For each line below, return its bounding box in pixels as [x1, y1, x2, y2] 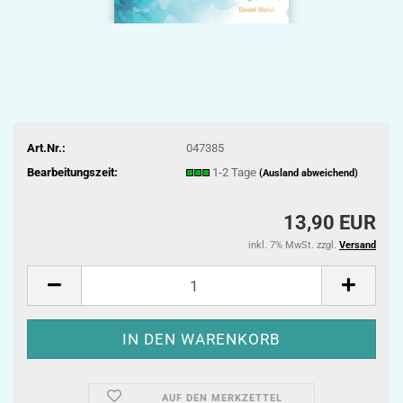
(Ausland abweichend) [258, 166, 358, 179]
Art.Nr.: [27, 140, 66, 155]
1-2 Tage [211, 165, 259, 179]
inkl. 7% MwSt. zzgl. [248, 239, 339, 251]
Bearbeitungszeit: [27, 165, 118, 179]
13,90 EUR [283, 211, 376, 234]
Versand [339, 239, 376, 251]
